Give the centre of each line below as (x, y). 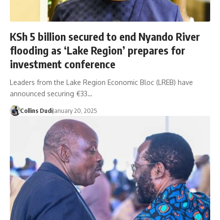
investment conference (63, 64)
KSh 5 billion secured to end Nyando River (105, 36)
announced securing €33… (51, 93)
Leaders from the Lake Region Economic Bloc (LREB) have (101, 82)
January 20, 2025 (74, 110)
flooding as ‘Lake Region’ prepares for (97, 50)
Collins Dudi (36, 110)
